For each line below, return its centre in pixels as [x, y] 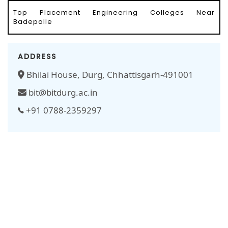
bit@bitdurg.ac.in [62, 93]
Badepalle [33, 22]
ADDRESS [37, 57]
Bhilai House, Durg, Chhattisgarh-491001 [109, 75]
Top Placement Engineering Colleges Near [114, 13]
